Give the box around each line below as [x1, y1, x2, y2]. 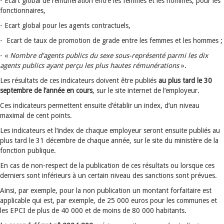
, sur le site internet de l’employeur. [92, 86, 199, 94]
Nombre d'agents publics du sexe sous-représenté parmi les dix [10, 51, 208, 59]
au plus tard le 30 [158, 76, 212, 84]
